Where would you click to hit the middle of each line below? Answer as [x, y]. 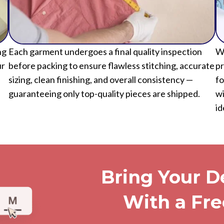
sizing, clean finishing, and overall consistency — [100, 116]
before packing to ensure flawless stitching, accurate [111, 102]
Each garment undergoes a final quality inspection [105, 88]
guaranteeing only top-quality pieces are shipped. [104, 130]
